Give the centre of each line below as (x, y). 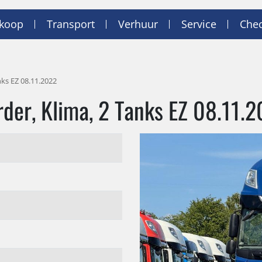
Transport (71, 24)
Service (199, 24)
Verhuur (138, 24)
